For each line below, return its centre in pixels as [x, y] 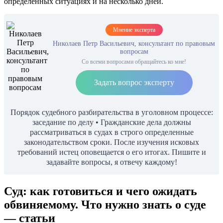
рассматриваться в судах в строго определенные [111, 132]
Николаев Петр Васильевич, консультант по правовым [134, 43]
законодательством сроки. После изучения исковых [111, 142]
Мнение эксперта [134, 30]
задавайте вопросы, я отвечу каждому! [111, 162]
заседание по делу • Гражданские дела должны [111, 122]
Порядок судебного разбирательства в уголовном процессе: [111, 112]
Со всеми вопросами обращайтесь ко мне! [134, 61]
